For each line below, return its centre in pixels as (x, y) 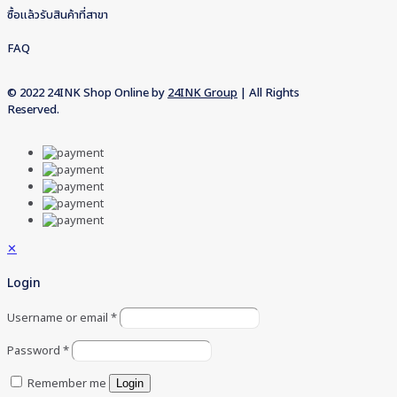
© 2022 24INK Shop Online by (87, 93)
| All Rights (269, 93)
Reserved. (33, 109)
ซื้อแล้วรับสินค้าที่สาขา (58, 16)
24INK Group (202, 93)
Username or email (59, 319)
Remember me (67, 384)
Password (35, 351)
